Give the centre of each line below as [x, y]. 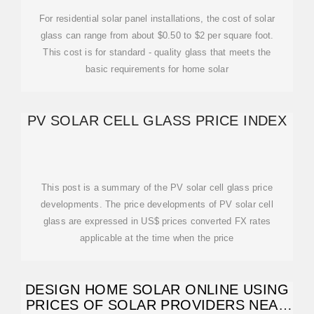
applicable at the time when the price [157, 238]
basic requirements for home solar [157, 69]
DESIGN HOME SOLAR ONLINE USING [157, 289]
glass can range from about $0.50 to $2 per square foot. [157, 35]
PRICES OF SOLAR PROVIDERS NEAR [157, 305]
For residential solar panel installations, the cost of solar [157, 19]
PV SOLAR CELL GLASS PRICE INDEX [157, 121]
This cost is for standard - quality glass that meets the [157, 52]
